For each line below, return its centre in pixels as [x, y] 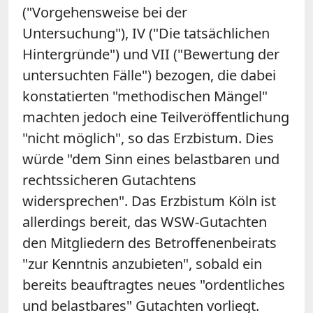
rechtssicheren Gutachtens [109, 180]
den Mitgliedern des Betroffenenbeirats [150, 242]
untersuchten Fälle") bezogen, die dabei [149, 75]
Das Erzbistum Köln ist [204, 201]
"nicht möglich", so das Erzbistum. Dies [148, 138]
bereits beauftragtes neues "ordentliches [154, 284]
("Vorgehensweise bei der [105, 12]
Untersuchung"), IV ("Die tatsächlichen [146, 33]
